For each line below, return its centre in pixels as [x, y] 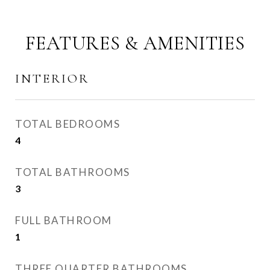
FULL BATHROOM [64, 220]
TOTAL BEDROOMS [67, 124]
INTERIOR [52, 79]
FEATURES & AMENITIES [135, 43]
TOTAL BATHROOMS [73, 172]
